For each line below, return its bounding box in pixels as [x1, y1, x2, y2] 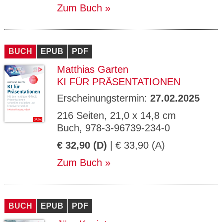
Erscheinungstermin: [57, 93, 150, 104]
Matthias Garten [57, 64, 128, 75]
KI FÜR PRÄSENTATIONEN [57, 76, 180, 87]
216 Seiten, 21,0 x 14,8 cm [57, 110, 176, 121]
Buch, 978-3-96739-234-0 [57, 122, 170, 133]
